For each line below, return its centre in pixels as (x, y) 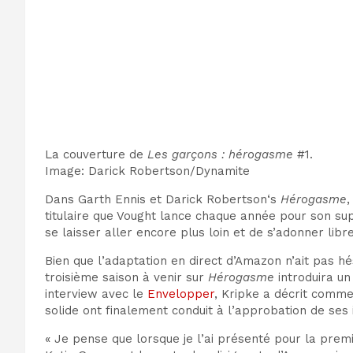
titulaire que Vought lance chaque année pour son (190, 216)
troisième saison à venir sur (126, 278)
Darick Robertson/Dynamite (169, 171)
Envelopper (181, 294)
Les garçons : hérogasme (220, 155)
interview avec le (96, 294)
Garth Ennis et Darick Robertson (173, 200)
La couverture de (96, 155)
